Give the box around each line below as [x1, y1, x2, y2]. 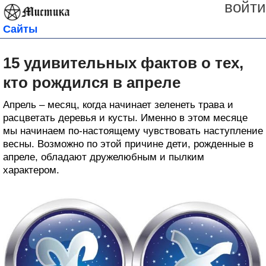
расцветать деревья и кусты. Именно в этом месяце [3, 112, 248, 123]
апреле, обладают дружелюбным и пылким [3, 151, 204, 163]
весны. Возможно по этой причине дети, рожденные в [3, 138, 254, 150]
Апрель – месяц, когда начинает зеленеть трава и [3, 99, 233, 110]
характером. [3, 164, 59, 176]
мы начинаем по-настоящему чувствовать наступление [3, 125, 263, 137]
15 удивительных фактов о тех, [3, 53, 243, 72]
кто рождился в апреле [3, 73, 180, 91]
